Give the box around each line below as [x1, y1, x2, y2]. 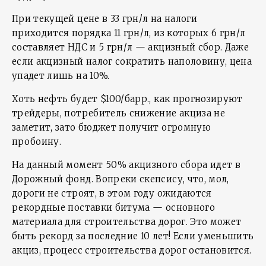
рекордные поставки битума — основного [12, 202, 215, 213]
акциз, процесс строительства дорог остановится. [12, 245, 252, 256]
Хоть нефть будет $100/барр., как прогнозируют [12, 93, 243, 104]
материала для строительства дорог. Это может [12, 216, 242, 227]
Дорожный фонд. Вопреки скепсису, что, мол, [12, 173, 229, 185]
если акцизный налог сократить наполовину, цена [12, 56, 252, 67]
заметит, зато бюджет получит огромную [12, 122, 211, 133]
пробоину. [12, 136, 62, 147]
